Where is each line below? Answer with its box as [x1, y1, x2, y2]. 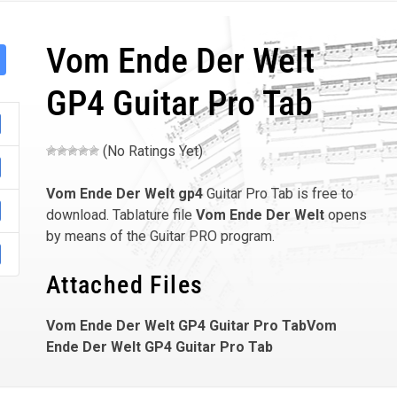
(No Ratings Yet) [98, 143, 203, 160]
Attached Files [45, 270, 204, 300]
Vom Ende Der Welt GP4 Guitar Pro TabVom [45, 317, 337, 334]
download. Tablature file [45, 206, 196, 223]
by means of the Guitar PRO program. [45, 228, 275, 245]
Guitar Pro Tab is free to [202, 185, 354, 202]
